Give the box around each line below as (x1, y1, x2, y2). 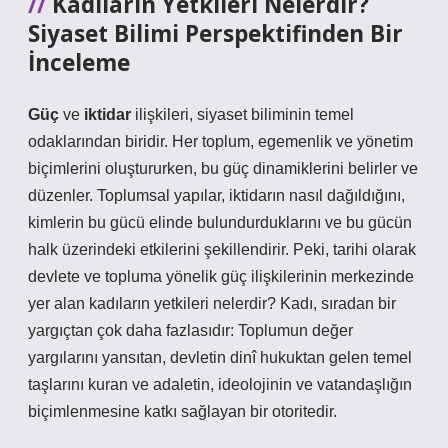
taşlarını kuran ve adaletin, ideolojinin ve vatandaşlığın (28, 376, 412, 393)
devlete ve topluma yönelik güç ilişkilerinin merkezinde (28, 268, 414, 285)
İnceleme (28, 47, 130, 78)
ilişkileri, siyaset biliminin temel (131, 106, 354, 123)
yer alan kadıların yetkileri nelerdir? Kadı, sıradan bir (28, 295, 396, 312)
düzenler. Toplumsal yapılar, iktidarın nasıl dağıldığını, (28, 187, 405, 204)
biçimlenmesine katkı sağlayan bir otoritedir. (28, 403, 337, 420)
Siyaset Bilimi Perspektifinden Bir (28, 18, 403, 49)
